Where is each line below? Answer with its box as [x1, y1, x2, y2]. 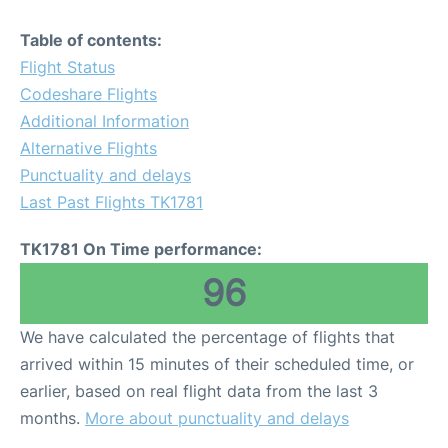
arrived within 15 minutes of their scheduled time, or [20, 354, 414, 374]
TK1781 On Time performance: [20, 239, 262, 259]
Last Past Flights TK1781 [20, 192, 203, 212]
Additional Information [20, 111, 189, 131]
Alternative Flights [20, 138, 157, 158]
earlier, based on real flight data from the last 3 [20, 381, 378, 401]
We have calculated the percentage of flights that [20, 327, 395, 347]
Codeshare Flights [20, 84, 157, 104]
